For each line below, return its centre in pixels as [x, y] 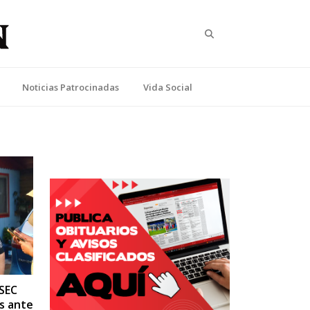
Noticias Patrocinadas [70, 87]
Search [228, 33]
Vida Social [167, 87]
